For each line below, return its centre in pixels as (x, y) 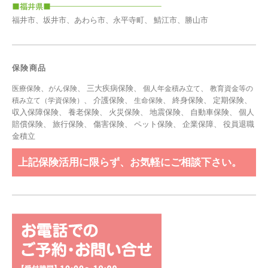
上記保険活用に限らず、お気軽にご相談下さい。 (130, 162)
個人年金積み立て (172, 89)
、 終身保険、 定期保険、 (207, 100)
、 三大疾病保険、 (110, 89)
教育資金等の (232, 89)
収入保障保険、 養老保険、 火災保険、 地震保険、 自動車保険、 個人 (133, 112)
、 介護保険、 (109, 100)
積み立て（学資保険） (48, 101)
